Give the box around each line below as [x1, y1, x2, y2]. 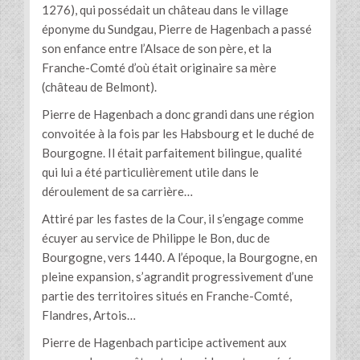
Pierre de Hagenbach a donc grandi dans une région [42, 107, 314, 122]
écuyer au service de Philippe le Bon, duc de [42, 231, 270, 246]
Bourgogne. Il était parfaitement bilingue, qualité [42, 145, 302, 161]
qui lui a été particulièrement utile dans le [42, 165, 259, 180]
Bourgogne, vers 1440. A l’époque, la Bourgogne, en [42, 250, 317, 265]
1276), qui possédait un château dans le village [42, 2, 288, 18]
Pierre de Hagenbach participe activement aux [42, 335, 287, 350]
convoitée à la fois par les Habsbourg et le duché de [42, 126, 314, 141]
